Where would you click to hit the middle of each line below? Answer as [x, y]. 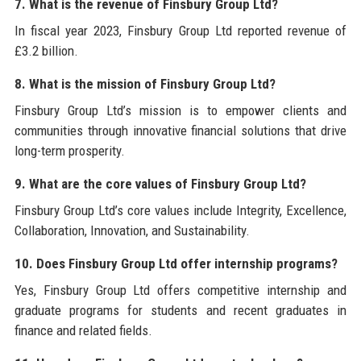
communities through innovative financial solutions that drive [180, 131]
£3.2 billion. [46, 51]
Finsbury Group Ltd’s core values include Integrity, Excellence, [180, 211]
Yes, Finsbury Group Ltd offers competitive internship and [180, 290]
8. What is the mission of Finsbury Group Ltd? [145, 84]
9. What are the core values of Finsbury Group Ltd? [160, 184]
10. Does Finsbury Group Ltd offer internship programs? [176, 264]
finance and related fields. [83, 331]
